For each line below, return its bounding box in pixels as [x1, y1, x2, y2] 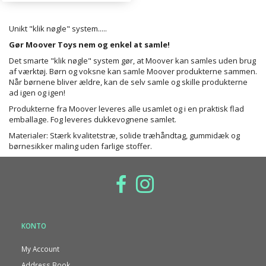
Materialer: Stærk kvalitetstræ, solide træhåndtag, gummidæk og [9, 130, 240, 141]
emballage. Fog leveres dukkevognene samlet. [9, 114, 176, 125]
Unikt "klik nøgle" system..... [9, 23, 107, 34]
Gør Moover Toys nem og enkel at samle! [9, 39, 170, 50]
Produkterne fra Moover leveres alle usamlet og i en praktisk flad [9, 103, 244, 115]
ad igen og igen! [9, 87, 65, 99]
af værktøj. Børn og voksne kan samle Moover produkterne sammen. [9, 66, 257, 77]
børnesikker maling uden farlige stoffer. [9, 141, 152, 152]
